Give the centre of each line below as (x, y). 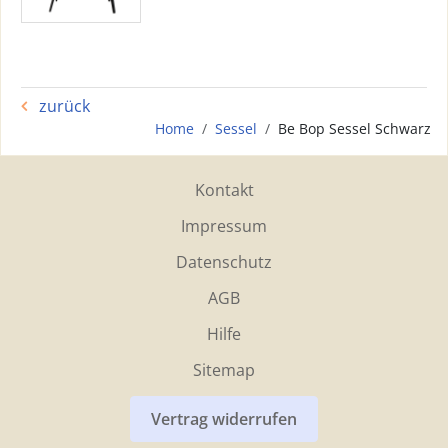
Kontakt (224, 190)
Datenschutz (224, 262)
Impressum (224, 226)
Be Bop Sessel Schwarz (354, 128)
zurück (62, 106)
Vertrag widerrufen (224, 419)
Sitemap (224, 370)
